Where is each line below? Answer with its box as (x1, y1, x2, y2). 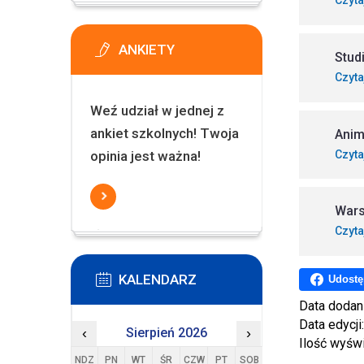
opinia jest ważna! (89, 148, 201, 164)
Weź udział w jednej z (89, 102, 224, 119)
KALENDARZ (119, 271, 197, 288)
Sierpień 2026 (125, 325, 207, 340)
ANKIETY (119, 41, 175, 58)
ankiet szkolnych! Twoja (89, 125, 239, 141)
